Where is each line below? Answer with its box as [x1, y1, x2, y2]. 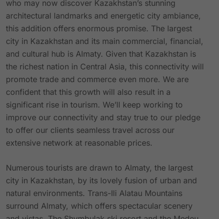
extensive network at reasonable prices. [6, 138, 153, 148]
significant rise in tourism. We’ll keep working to [6, 100, 183, 109]
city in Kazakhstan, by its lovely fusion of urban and [6, 175, 197, 185]
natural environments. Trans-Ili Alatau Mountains [6, 188, 182, 198]
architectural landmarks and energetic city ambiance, [6, 11, 201, 21]
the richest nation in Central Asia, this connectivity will [6, 62, 204, 71]
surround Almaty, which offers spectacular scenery [6, 201, 193, 211]
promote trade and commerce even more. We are [6, 74, 189, 84]
